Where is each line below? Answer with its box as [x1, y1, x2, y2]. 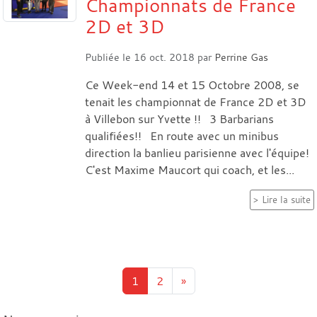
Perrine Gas [214, 50, 268, 64]
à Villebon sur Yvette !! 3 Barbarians [85, 110, 274, 127]
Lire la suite [262, 193, 311, 206]
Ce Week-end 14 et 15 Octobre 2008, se [85, 76, 299, 93]
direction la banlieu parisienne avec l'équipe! [85, 144, 309, 161]
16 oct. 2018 [134, 50, 195, 64]
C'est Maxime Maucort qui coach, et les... [85, 161, 294, 178]
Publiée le [85, 50, 134, 64]
